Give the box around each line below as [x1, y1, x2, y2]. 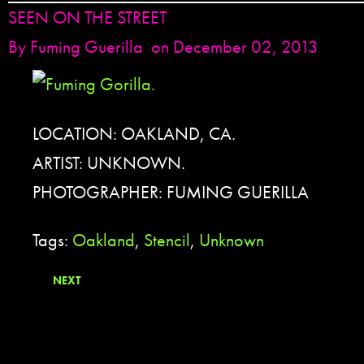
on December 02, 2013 [151, 35, 318, 58]
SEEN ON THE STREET [8, 6, 167, 29]
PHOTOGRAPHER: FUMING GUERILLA [32, 180, 309, 204]
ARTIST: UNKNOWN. [32, 151, 185, 175]
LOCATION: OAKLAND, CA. [32, 122, 236, 145]
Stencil [144, 227, 190, 252]
